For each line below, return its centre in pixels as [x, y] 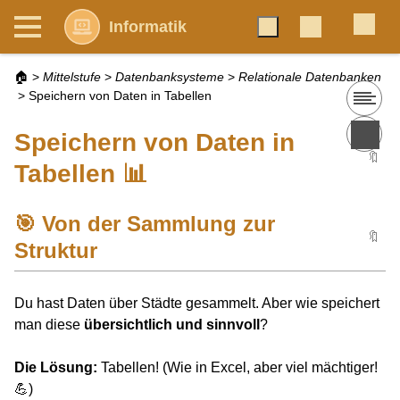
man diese [49, 325]
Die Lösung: [56, 368]
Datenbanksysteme [170, 77]
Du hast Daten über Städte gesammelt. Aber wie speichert [197, 304]
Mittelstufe [72, 77]
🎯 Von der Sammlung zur [145, 224]
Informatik [148, 27]
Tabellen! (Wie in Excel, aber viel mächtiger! [237, 368]
